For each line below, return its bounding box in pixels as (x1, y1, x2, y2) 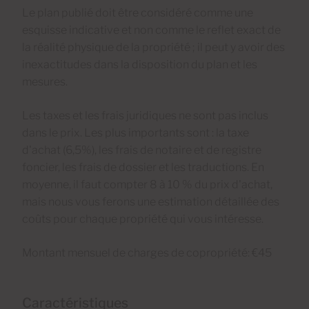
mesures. (22, 74, 68, 88)
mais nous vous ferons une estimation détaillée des (22, 195, 279, 208)
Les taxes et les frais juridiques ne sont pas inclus (22, 108, 268, 122)
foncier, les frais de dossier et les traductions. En (22, 160, 264, 174)
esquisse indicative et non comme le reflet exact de (22, 23, 281, 37)
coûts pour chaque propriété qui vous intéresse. (22, 212, 263, 226)
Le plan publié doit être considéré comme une (22, 6, 253, 19)
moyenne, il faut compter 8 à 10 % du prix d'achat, (22, 177, 272, 191)
